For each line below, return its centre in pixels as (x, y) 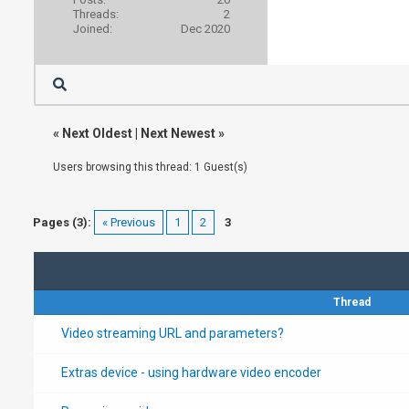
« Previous (129, 222)
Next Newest (178, 133)
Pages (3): (63, 222)
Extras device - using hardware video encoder (191, 372)
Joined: (92, 28)
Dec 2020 (205, 28)
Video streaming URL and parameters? (172, 333)
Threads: (95, 14)
